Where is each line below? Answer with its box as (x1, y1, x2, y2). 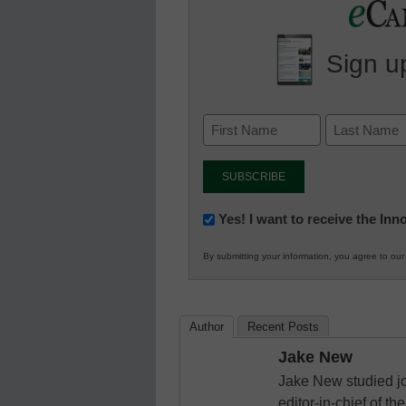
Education (202, 296, 273, 313)
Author (189, 320, 224, 334)
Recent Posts (247, 320, 319, 334)
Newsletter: (202, 209, 279, 226)
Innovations (202, 231, 284, 247)
